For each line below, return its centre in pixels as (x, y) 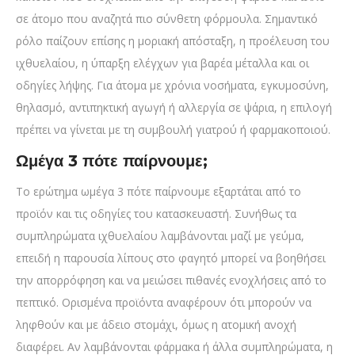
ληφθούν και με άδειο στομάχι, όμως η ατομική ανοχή (156, 325)
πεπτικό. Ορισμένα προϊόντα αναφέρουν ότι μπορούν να (164, 303)
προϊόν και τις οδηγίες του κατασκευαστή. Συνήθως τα (156, 214)
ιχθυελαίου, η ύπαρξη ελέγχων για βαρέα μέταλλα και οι (162, 63)
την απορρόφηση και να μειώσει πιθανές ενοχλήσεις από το (171, 281)
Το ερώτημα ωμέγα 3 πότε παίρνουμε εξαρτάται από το (158, 192)
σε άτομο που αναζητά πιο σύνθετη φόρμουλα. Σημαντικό (167, 19)
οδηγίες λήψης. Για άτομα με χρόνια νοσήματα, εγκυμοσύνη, (172, 86)
